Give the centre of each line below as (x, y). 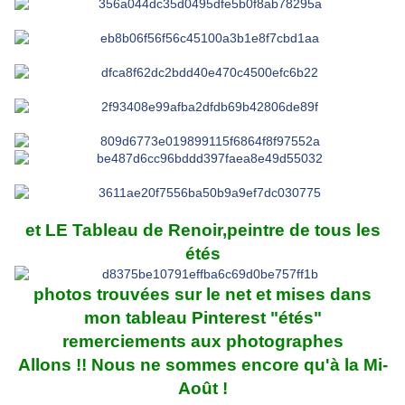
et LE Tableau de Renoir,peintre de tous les (202, 231)
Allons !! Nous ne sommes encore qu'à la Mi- (202, 365)
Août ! (202, 389)
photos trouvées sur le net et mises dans (202, 295)
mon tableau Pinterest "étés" (202, 318)
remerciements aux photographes (202, 342)
